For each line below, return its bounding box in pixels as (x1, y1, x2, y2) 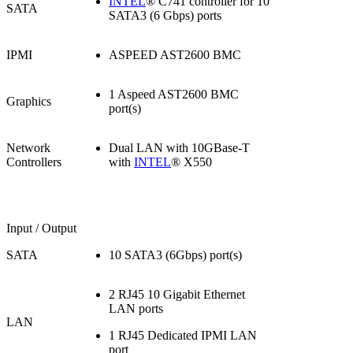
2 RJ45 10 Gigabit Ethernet (109, 288, 245, 302)
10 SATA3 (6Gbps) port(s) (109, 248, 242, 262)
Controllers (6, 155, 61, 169)
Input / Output (6, 221, 76, 236)
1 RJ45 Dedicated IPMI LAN (109, 329, 257, 343)
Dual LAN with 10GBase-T (109, 141, 250, 155)
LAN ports (109, 302, 163, 316)
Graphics (6, 95, 51, 109)
